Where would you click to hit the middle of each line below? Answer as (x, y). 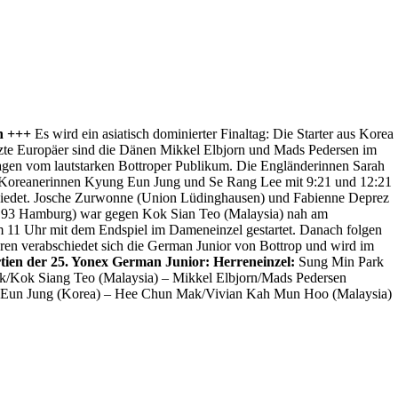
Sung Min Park (339, 261)
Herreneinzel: (254, 261)
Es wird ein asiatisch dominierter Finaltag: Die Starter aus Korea (212, 133)
